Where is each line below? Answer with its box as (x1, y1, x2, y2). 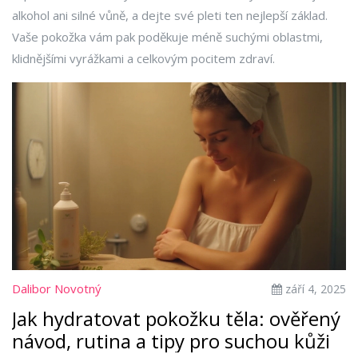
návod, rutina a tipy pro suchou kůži (12, 328, 330, 355)
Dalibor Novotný (12, 280, 101, 297)
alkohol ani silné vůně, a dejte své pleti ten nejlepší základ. (12, 7, 328, 23)
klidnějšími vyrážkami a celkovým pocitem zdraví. (12, 50, 275, 66)
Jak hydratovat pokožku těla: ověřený (12, 305, 340, 332)
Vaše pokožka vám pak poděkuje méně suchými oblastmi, (12, 29, 323, 45)
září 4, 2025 (282, 281, 346, 297)
